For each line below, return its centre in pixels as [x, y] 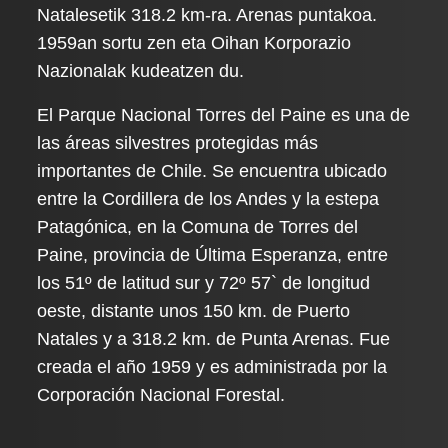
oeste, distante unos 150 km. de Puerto [194, 311]
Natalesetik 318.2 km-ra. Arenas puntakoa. [207, 15]
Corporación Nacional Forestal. [161, 395]
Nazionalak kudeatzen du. [141, 71]
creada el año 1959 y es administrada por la [212, 367]
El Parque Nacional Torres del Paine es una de [224, 115]
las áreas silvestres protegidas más [178, 143]
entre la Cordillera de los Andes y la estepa [208, 199]
